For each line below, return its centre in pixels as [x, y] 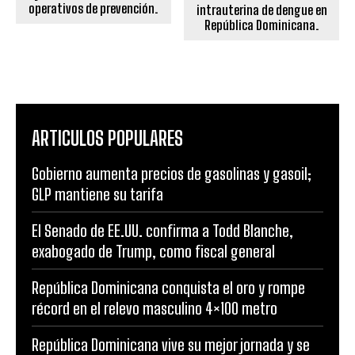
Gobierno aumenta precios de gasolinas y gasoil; [172, 174]
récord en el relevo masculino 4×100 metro [155, 309]
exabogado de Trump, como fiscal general [153, 252]
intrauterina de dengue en [261, 10]
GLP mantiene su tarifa [97, 195]
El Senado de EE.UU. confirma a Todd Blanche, [162, 231]
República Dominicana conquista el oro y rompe [168, 288]
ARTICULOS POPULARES [107, 139]
